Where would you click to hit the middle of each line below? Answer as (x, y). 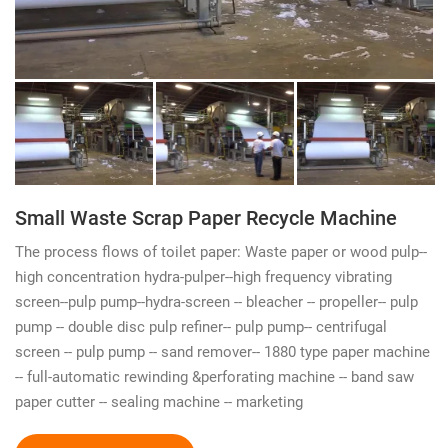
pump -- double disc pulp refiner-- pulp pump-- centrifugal (201, 325)
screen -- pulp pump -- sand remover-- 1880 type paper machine (222, 350)
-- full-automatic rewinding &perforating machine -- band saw (214, 375)
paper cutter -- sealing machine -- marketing (159, 400)
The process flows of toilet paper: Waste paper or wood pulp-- (221, 250)
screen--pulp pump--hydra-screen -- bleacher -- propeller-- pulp (216, 300)
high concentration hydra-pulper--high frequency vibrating (203, 275)
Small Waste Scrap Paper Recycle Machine (206, 216)
